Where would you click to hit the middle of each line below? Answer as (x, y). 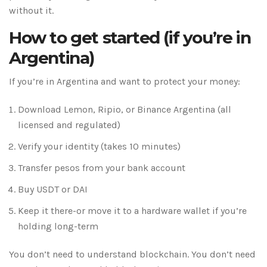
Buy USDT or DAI (53, 190)
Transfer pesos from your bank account (102, 168)
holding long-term (58, 226)
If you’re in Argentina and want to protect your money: (125, 82)
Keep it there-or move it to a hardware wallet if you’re (132, 211)
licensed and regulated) (69, 125)
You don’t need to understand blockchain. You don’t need (132, 254)
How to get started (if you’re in (130, 38)
